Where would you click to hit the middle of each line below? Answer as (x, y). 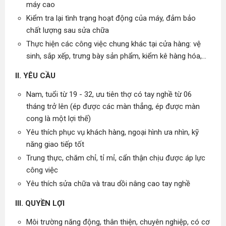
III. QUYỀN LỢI (40, 203)
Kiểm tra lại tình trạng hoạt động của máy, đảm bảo (111, 18)
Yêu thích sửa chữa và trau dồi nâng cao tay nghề (108, 184)
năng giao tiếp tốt (55, 144)
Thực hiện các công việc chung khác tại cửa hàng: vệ (114, 44)
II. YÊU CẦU (35, 76)
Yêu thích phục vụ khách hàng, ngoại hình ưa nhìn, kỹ (112, 132)
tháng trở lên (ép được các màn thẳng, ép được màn (113, 106)
